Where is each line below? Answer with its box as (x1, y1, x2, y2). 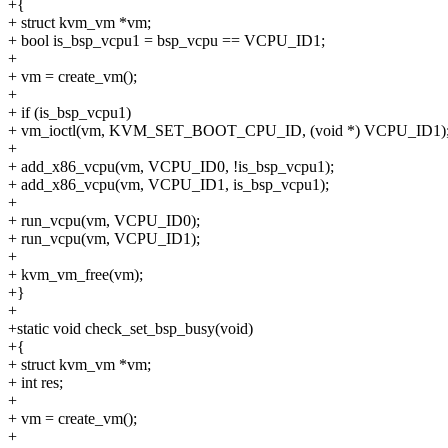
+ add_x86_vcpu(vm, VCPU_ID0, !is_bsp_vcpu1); (8, 158, 334, 176)
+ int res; (8, 374, 63, 392)
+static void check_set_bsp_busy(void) (8, 320, 253, 338)
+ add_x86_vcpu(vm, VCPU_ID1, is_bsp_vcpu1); (8, 176, 329, 194)
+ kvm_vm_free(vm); (8, 266, 143, 284)
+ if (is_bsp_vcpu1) (8, 104, 131, 122)
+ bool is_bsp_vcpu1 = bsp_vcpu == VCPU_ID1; (8, 32, 325, 50)
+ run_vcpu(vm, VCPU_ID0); (8, 212, 200, 230)
